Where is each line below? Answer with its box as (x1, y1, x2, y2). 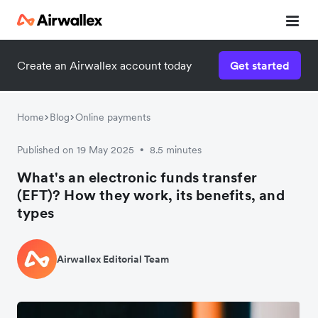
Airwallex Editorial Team (57, 252, 169, 265)
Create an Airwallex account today (17, 58, 192, 72)
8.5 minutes (150, 143, 202, 156)
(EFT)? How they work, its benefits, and (17, 186, 285, 204)
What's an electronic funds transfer (17, 168, 258, 187)
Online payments (75, 111, 150, 124)
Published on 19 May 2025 (17, 143, 134, 156)
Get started (230, 58, 290, 72)
